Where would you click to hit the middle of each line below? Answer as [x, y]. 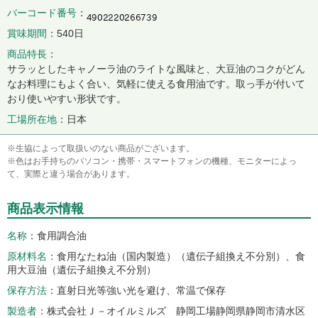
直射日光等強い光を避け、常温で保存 [141, 290]
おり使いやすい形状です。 [67, 99]
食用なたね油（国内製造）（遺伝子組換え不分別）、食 [181, 256]
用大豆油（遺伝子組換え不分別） [82, 270]
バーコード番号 [42, 13]
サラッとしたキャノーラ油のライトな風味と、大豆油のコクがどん [156, 69]
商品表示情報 [45, 209]
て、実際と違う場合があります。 [71, 174]
